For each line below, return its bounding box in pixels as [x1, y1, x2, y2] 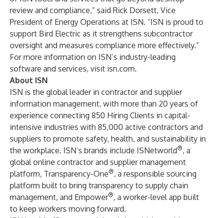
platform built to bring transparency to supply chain [10, 181, 188, 190]
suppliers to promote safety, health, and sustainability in [10, 134, 206, 144]
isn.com [107, 64, 135, 73]
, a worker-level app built [113, 192, 199, 202]
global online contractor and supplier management [10, 157, 186, 167]
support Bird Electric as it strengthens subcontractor [10, 29, 193, 38]
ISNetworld [137, 145, 177, 155]
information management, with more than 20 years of [10, 99, 198, 109]
